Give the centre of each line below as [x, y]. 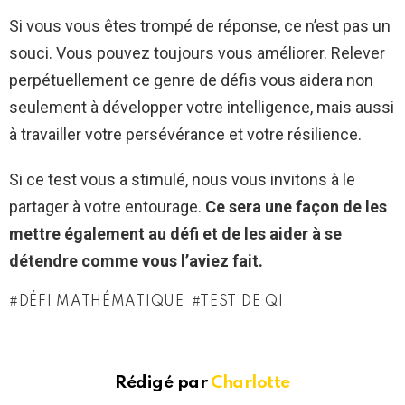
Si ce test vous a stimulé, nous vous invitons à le [182, 180]
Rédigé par [163, 383]
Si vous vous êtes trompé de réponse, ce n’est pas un [200, 26]
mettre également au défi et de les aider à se [175, 234]
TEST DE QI [242, 302]
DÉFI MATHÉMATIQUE [101, 302]
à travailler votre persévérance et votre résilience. [185, 135]
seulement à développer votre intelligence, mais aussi [202, 108]
